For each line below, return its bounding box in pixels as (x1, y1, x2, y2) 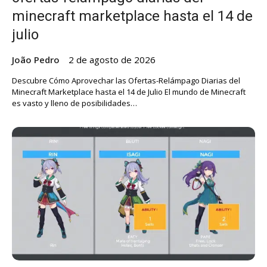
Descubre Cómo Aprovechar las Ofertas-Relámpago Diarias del (12, 75, 240, 86)
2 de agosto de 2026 (69, 54, 156, 66)
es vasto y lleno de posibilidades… (12, 98, 137, 109)
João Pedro (12, 54, 60, 66)
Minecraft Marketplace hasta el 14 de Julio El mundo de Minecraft (12, 86, 246, 98)
